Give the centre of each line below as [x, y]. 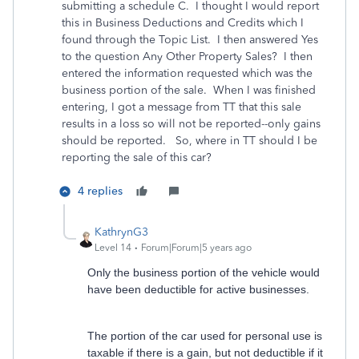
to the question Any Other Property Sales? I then [187, 56]
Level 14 [113, 248]
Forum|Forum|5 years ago [196, 248]
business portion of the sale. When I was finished [189, 90]
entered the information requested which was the [187, 73]
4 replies [100, 191]
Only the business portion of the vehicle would [204, 272]
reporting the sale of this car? [138, 157]
